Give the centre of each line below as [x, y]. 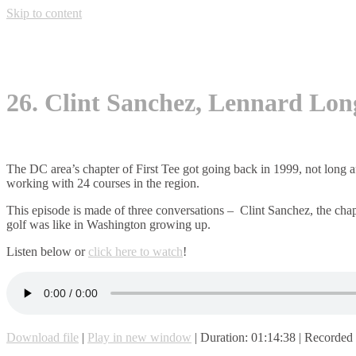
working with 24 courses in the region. [103, 183]
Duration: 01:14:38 [248, 337]
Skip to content [44, 13]
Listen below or [47, 251]
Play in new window [139, 337]
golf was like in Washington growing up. [108, 224]
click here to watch [135, 251]
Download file [43, 337]
